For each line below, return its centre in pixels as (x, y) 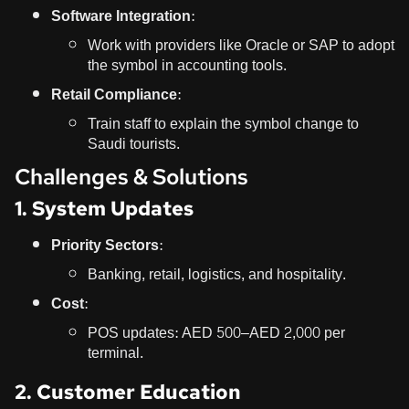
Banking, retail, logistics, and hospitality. (217, 274)
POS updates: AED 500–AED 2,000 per (216, 332)
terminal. (115, 352)
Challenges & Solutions (131, 176)
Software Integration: (123, 16)
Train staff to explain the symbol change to (223, 123)
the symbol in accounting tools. (187, 65)
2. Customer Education (128, 392)
